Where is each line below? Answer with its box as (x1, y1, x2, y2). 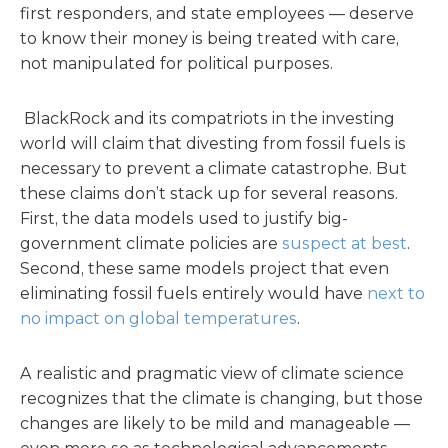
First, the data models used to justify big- (20, 209, 348, 228)
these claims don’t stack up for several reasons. (20, 184, 398, 203)
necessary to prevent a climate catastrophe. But (20, 159, 407, 178)
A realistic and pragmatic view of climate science (20, 364, 404, 383)
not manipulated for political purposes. (20, 54, 333, 73)
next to (367, 284, 425, 303)
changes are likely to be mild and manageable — (20, 414, 410, 433)
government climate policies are (20, 234, 282, 253)
